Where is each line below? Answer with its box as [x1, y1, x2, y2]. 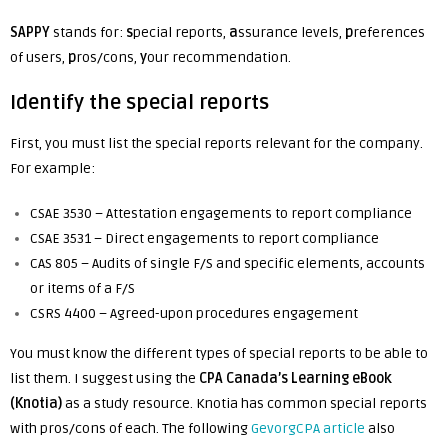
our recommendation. [147, 49, 291, 66]
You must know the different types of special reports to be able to [10, 345, 428, 362]
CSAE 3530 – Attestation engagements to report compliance [30, 205, 412, 222]
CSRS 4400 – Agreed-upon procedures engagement [30, 305, 358, 322]
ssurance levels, [238, 24, 345, 41]
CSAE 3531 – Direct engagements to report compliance [30, 230, 379, 247]
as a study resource [65, 395, 190, 412]
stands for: [50, 24, 126, 41]
